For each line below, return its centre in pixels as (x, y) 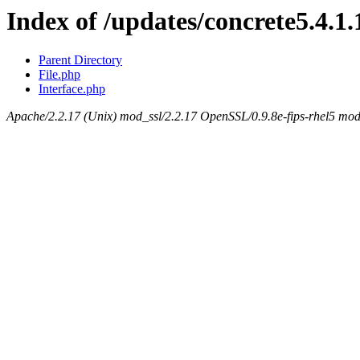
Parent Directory (80, 60)
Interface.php (72, 89)
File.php (59, 75)
